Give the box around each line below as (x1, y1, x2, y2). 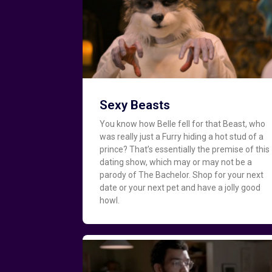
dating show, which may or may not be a (100, 157, 253, 167)
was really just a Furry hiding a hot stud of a (100, 131, 264, 141)
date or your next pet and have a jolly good (100, 182, 261, 192)
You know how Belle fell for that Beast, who (100, 118, 266, 129)
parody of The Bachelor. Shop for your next (100, 169, 264, 180)
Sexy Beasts (100, 97, 171, 112)
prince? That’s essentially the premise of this (100, 144, 270, 154)
